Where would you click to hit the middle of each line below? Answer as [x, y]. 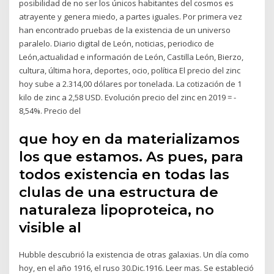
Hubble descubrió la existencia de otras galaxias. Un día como [134, 254]
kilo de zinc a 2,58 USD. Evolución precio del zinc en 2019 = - [128, 98]
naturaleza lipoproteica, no [117, 209]
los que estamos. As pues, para [131, 156]
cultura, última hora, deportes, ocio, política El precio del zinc [130, 71]
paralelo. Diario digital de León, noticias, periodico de [117, 44]
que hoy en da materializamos [130, 139]
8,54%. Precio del [50, 111]
